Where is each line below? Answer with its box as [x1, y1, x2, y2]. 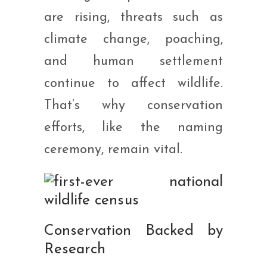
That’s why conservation [44, 98, 223, 113]
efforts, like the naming [44, 120, 223, 135]
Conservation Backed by [44, 223, 223, 238]
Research [44, 241, 106, 257]
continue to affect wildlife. [44, 76, 223, 91]
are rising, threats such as [44, 10, 223, 24]
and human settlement [44, 54, 223, 69]
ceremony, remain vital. [44, 142, 182, 157]
